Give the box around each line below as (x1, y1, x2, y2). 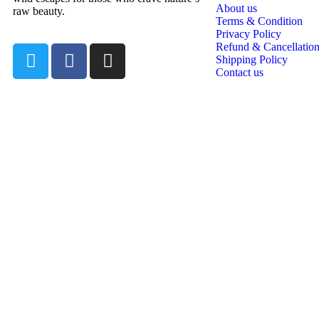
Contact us (216, 66, 263, 79)
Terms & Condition (216, 15, 303, 28)
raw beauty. (13, 4, 65, 17)
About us (216, 2, 257, 15)
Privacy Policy (216, 28, 281, 41)
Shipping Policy (216, 53, 288, 66)
